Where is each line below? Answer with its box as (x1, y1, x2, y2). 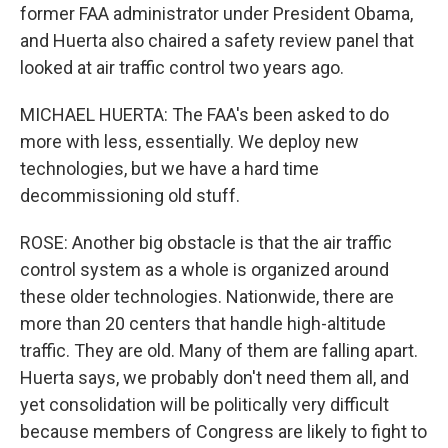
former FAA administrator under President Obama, (20, 3, 413, 24)
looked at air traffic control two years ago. (20, 57, 344, 78)
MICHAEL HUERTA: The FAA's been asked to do (20, 104, 389, 125)
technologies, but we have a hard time (20, 158, 319, 179)
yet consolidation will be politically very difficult (20, 394, 389, 415)
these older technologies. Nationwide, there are (20, 286, 394, 307)
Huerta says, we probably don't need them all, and (20, 367, 409, 388)
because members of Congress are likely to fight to (20, 421, 427, 442)
